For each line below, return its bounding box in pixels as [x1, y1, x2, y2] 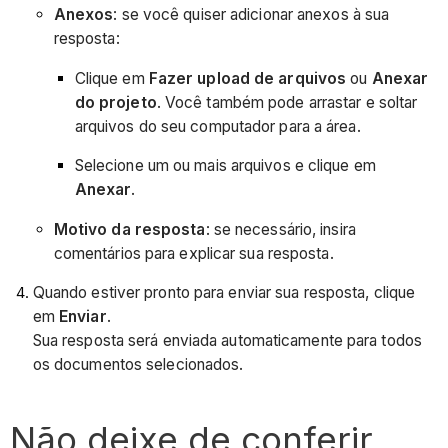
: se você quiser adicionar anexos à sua [113, 5, 390, 25]
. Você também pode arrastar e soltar [156, 92, 418, 112]
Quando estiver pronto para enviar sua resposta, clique [32, 283, 416, 303]
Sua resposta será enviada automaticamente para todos [32, 331, 422, 351]
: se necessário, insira [205, 219, 356, 239]
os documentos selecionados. [32, 355, 244, 375]
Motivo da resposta [53, 219, 206, 239]
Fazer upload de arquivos [148, 68, 347, 88]
